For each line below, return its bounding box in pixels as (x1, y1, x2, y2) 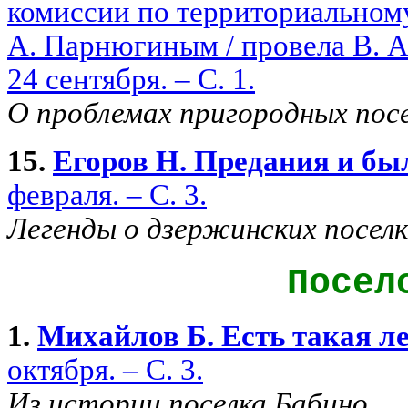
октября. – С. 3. (7, 352, 203, 386)
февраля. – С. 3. (7, 178, 207, 211)
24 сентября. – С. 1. (7, 62, 255, 96)
